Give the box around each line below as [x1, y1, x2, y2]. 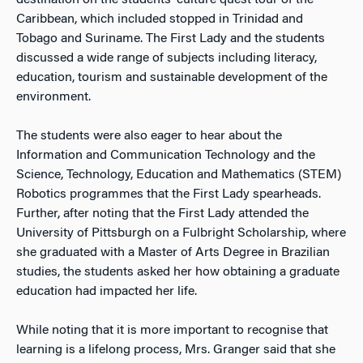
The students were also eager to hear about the [16, 130, 282, 143]
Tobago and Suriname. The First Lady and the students [16, 32, 325, 45]
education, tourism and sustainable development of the [16, 71, 327, 84]
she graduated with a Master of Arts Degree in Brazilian [16, 246, 330, 259]
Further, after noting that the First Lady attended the [16, 207, 309, 220]
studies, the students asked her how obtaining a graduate [16, 266, 340, 279]
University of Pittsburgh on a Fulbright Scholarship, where [16, 227, 346, 240]
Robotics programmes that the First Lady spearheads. [16, 188, 321, 201]
